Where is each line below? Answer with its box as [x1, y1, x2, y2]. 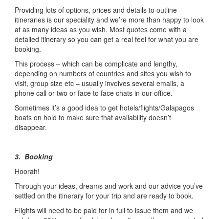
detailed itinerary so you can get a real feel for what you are [15, 34, 198, 44]
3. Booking [15, 151, 53, 161]
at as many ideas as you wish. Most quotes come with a [15, 24, 187, 34]
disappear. [15, 122, 47, 132]
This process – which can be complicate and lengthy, [15, 58, 177, 68]
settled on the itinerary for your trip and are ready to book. [15, 190, 194, 200]
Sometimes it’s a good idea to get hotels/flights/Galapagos [15, 102, 194, 112]
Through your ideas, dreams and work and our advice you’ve [15, 180, 203, 191]
